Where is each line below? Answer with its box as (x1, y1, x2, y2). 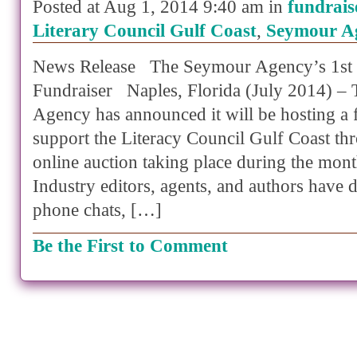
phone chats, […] (33, 199, 162, 221)
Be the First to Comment (33, 235, 228, 257)
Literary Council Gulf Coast (33, 20, 257, 41)
